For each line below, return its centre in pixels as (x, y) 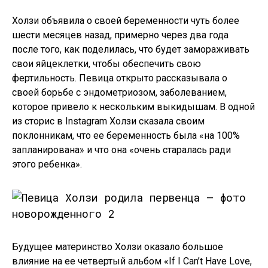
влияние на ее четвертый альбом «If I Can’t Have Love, (132, 261)
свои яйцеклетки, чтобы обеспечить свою (106, 64)
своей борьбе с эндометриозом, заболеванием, (119, 92)
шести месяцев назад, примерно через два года (120, 35)
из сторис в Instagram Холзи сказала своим (108, 121)
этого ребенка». (47, 164)
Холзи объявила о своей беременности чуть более (126, 21)
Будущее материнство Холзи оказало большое (118, 247)
